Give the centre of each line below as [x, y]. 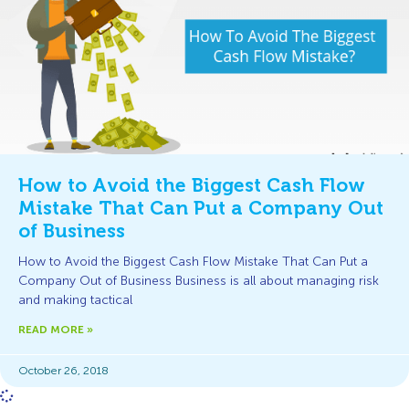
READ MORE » [56, 330]
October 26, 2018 [63, 371]
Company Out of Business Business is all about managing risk [199, 281]
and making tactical [75, 300]
